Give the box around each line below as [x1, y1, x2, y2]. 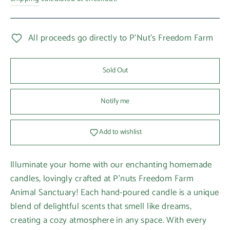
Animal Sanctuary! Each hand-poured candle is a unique [10, 185, 219, 200]
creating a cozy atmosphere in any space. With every [10, 213, 207, 228]
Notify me [101, 95, 129, 108]
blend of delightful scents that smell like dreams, [10, 199, 192, 214]
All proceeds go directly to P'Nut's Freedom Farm [28, 31, 214, 46]
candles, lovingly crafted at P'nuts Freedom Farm [10, 171, 194, 186]
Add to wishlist [99, 126, 142, 139]
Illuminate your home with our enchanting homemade [10, 158, 212, 172]
